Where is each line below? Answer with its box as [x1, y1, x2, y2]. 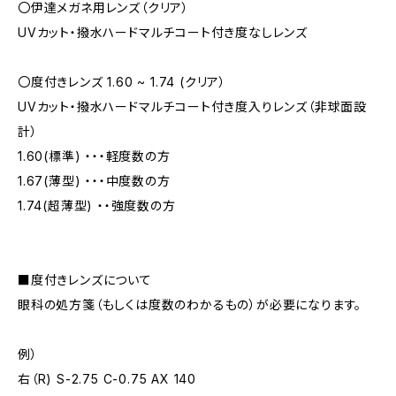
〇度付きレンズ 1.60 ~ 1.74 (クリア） [18, 74, 227, 89]
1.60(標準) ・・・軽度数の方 [18, 148, 171, 164]
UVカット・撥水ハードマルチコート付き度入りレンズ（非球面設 [18, 99, 367, 114]
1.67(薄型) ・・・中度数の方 [18, 173, 171, 188]
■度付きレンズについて [18, 272, 152, 287]
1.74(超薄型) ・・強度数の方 [18, 198, 176, 213]
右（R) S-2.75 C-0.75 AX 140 [18, 371, 196, 386]
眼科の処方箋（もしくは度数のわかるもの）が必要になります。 [18, 297, 362, 312]
